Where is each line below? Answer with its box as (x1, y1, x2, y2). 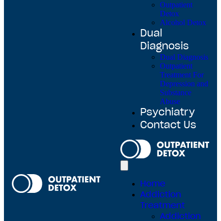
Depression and (160, 79, 208, 88)
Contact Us (140, 120, 196, 130)
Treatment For (160, 71, 204, 79)
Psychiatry (140, 108, 195, 117)
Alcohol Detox (160, 18, 206, 27)
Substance (160, 88, 191, 97)
